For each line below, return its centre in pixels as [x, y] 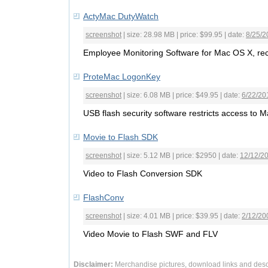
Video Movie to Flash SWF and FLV [150, 234]
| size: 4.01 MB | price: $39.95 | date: [182, 216]
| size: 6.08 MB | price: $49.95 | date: [182, 95]
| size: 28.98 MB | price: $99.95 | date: [184, 35]
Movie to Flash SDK [121, 137]
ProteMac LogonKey [122, 77]
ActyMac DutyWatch [121, 16]
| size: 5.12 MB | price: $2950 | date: [181, 156]
